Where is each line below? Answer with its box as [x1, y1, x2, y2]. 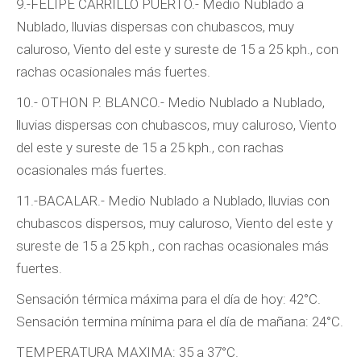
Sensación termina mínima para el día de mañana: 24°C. [16, 313, 343, 330]
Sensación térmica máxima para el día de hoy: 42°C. [16, 291, 321, 307]
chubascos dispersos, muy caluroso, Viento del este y [16, 215, 333, 231]
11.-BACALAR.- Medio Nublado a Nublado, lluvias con [16, 193, 330, 209]
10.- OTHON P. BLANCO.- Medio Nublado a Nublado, [16, 94, 325, 110]
